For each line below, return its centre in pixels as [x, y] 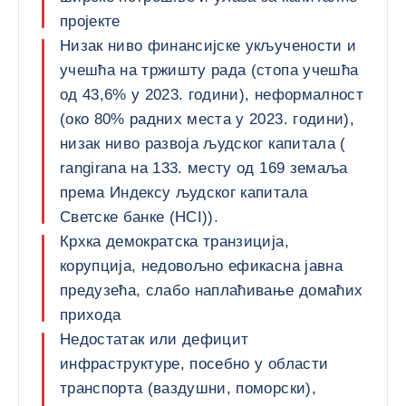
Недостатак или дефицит [155, 339]
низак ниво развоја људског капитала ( [203, 144]
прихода [91, 315]
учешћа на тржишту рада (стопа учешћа [209, 70]
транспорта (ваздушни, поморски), [188, 388]
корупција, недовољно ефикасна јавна [201, 266]
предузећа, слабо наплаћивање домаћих [212, 290]
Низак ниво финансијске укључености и [208, 46]
